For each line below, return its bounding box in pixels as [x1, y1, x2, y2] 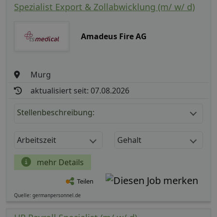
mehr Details [35, 156, 84, 168]
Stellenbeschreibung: [17, 107, 94, 118]
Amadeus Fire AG [80, 31, 147, 42]
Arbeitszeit [17, 134, 56, 145]
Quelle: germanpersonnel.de [14, 191, 81, 199]
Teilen [77, 177, 93, 186]
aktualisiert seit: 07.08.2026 [31, 85, 130, 96]
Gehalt [117, 134, 141, 145]
